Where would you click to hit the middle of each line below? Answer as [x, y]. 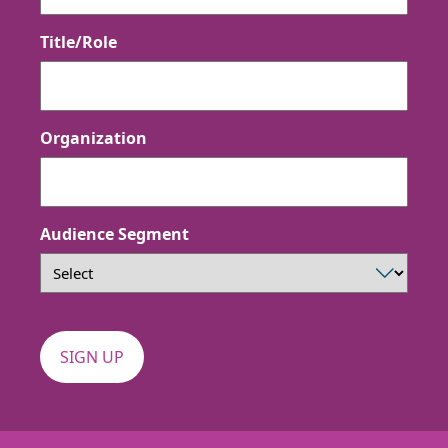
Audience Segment [114, 233]
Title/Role [78, 41]
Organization [93, 137]
